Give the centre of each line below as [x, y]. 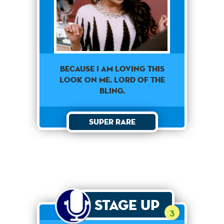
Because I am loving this [112, 68]
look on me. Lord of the [112, 79]
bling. [112, 90]
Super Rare [112, 121]
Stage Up [127, 204]
